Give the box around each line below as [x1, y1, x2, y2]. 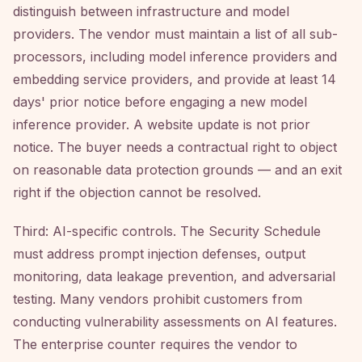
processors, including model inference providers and [13, 48, 337, 65]
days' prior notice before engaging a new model [13, 94, 307, 110]
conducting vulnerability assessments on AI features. [13, 314, 337, 330]
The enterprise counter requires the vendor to [13, 336, 297, 352]
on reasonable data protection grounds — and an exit [13, 162, 342, 178]
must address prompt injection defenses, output [13, 246, 305, 262]
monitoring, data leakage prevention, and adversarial [13, 268, 335, 284]
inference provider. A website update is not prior [13, 116, 310, 133]
